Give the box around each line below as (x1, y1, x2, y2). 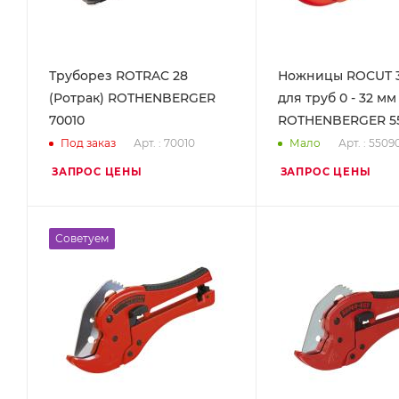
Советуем (55, 231, 109, 245)
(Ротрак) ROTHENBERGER (49, 89, 216, 106)
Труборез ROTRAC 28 (49, 67, 188, 84)
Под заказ (61, 136, 116, 151)
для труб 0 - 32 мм (277, 89, 396, 106)
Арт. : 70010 (134, 135, 195, 150)
